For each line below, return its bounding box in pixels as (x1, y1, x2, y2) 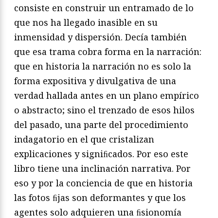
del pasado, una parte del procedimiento (14, 118, 188, 130)
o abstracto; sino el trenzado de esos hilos (14, 104, 195, 116)
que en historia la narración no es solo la (14, 60, 191, 72)
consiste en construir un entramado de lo (14, 1, 194, 14)
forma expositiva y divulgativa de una (14, 74, 176, 87)
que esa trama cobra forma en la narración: (14, 45, 201, 57)
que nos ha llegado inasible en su (14, 16, 158, 28)
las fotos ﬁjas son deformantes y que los (14, 191, 186, 203)
